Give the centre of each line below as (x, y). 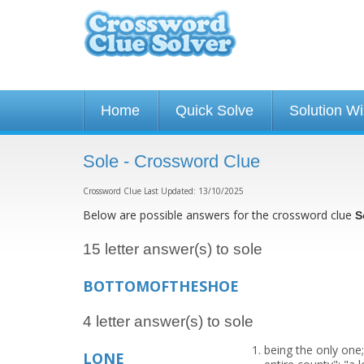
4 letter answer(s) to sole (168, 321)
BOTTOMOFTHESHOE (161, 286)
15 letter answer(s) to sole (173, 249)
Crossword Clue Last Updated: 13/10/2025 (163, 191)
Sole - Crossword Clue (171, 161)
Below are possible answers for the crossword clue (219, 215)
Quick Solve (214, 110)
